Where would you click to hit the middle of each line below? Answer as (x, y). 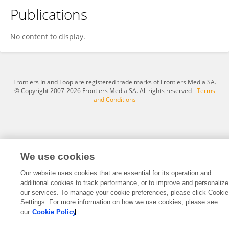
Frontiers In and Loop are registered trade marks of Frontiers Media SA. (114, 82)
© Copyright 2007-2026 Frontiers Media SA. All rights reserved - (105, 91)
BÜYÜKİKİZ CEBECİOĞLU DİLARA (75, 23)
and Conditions (114, 99)
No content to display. (48, 37)
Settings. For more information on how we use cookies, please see (119, 202)
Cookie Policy (54, 212)
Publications (49, 14)
